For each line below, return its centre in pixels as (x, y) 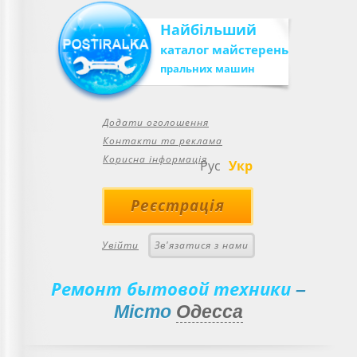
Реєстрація (178, 206)
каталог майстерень (224, 49)
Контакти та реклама (163, 141)
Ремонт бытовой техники (171, 288)
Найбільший (208, 29)
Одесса (210, 312)
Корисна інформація (155, 159)
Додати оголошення (156, 122)
